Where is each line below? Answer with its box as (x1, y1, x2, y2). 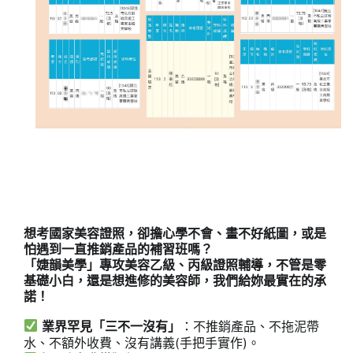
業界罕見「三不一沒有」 (42, 318, 181, 334)
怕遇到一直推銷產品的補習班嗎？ (24, 240, 213, 257)
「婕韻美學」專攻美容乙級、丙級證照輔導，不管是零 (24, 256, 326, 273)
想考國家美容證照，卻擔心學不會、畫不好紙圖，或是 (24, 225, 326, 241)
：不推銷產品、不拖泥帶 (180, 318, 320, 334)
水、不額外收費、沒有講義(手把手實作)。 (24, 334, 260, 351)
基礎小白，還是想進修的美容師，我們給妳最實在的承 (24, 272, 326, 288)
